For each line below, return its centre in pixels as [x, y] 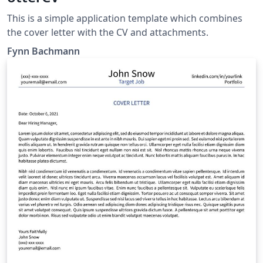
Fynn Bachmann [43, 51]
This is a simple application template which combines [125, 18]
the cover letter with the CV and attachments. [108, 32]
